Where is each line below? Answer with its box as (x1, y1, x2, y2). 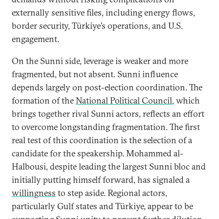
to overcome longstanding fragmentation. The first (12, 121, 200, 132)
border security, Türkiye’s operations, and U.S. (12, 20, 183, 31)
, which (172, 95, 200, 106)
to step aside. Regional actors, (56, 187, 167, 198)
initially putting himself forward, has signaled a (12, 174, 190, 185)
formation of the (12, 95, 76, 106)
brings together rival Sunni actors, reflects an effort (12, 108, 204, 119)
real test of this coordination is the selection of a (12, 134, 192, 146)
